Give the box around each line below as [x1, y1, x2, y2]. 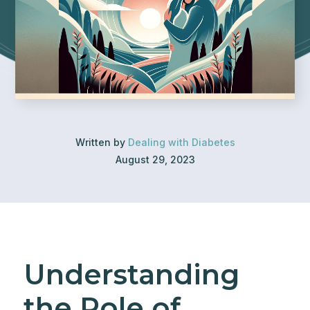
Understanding [23, 257, 239, 291]
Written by [75, 136, 128, 148]
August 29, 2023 [115, 154, 195, 165]
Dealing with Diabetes [127, 136, 235, 148]
